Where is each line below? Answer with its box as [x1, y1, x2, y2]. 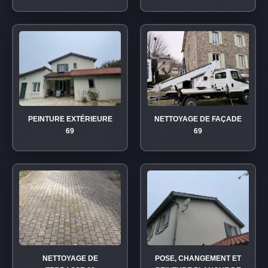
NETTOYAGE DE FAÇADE [154, 115, 242, 123]
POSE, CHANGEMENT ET [155, 254, 241, 263]
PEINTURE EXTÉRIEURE [28, 115, 112, 123]
